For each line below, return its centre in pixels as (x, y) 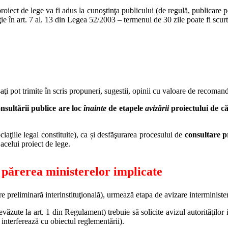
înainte (95, 108)
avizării (157, 108)
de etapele (126, 108)
